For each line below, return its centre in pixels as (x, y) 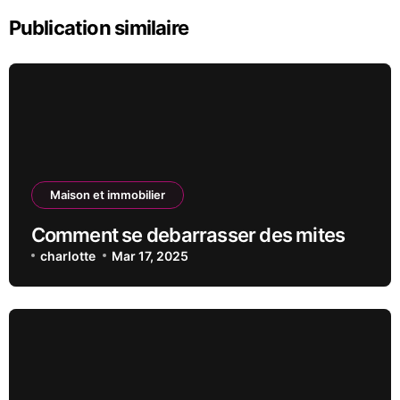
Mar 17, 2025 (150, 255)
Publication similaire (98, 27)
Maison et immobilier (107, 194)
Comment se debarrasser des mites (188, 234)
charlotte (67, 255)
